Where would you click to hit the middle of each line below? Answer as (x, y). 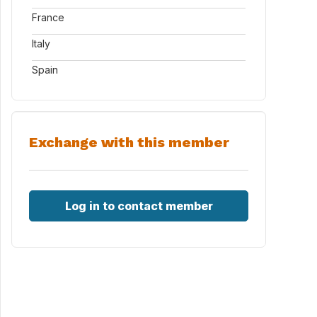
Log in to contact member (139, 206)
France (48, 17)
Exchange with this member (129, 142)
